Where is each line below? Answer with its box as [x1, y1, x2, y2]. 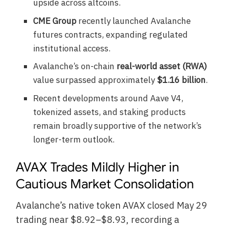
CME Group [33, 15, 77, 26]
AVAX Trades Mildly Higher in [16, 159, 180, 175]
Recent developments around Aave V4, [33, 92, 184, 104]
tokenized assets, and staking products [33, 106, 186, 118]
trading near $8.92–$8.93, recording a [16, 214, 180, 226]
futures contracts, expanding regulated [33, 28, 188, 40]
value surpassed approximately [33, 74, 157, 86]
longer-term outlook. [33, 133, 115, 145]
